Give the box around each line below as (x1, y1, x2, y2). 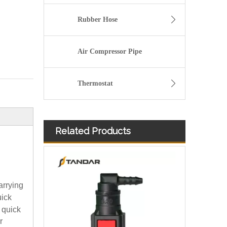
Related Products (55, 126, 131, 137)
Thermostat (77, 80, 113, 88)
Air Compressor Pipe (78, 48, 142, 56)
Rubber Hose (77, 16, 118, 24)
